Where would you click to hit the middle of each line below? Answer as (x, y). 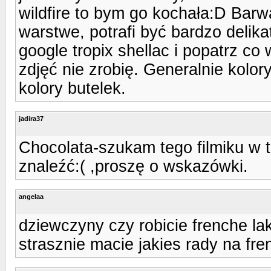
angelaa (31, 196)
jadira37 (31, 118)
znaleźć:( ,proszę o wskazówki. (133, 166)
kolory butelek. (72, 88)
